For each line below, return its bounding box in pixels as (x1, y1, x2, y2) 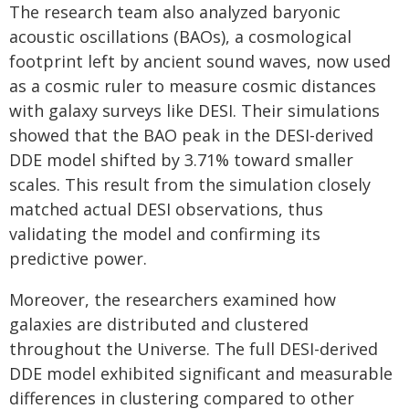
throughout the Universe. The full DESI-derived (9, 338, 378, 360)
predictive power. (9, 247, 147, 269)
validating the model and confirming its (9, 223, 320, 245)
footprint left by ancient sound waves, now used (9, 50, 391, 72)
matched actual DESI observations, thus (9, 198, 323, 220)
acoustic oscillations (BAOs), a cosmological (9, 26, 351, 47)
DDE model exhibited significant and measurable (9, 362, 393, 384)
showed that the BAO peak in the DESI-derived (9, 124, 373, 146)
